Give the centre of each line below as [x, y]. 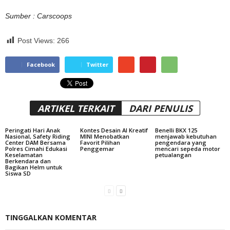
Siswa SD [18, 173]
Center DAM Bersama [35, 142]
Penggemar [97, 149]
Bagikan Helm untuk [34, 167]
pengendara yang [180, 142]
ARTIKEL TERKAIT [76, 108]
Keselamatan [24, 155]
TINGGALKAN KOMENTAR [51, 217]
